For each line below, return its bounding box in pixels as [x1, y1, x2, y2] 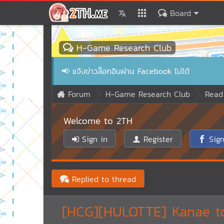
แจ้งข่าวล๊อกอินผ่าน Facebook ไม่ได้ [72, 65, 189, 77]
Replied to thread [69, 173, 136, 185]
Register [140, 133, 173, 145]
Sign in [79, 133, 107, 145]
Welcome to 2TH [63, 113, 132, 127]
